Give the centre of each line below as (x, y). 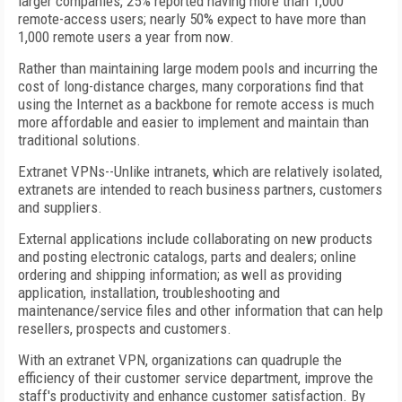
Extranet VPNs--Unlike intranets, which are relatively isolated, (200, 171)
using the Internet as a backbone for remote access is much (196, 104)
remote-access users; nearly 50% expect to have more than (192, 19)
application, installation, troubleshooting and (149, 293)
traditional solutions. (79, 140)
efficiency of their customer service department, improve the (196, 378)
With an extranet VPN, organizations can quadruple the (180, 360)
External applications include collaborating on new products (195, 239)
